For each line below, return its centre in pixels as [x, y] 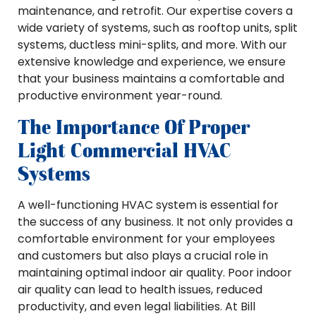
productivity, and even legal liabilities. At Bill [136, 306]
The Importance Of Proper [134, 127]
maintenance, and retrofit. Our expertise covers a [155, 11]
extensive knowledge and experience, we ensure [152, 62]
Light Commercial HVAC [124, 150]
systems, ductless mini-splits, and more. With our [152, 45]
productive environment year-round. [120, 96]
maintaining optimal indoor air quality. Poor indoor [155, 273]
